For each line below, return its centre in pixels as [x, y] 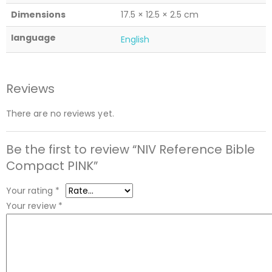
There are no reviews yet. [60, 113]
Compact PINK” [52, 165]
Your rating [31, 190]
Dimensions [38, 14]
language [33, 37]
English [135, 39]
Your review [32, 206]
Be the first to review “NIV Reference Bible [131, 149]
